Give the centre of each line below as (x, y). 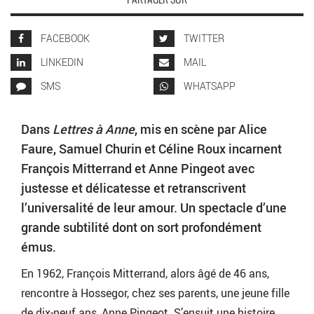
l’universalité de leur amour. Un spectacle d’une (154, 208)
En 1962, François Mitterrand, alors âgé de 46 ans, (145, 274)
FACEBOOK (64, 39)
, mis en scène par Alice (201, 129)
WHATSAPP (208, 86)
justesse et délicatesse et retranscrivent (134, 188)
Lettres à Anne (94, 129)
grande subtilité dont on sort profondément (141, 227)
